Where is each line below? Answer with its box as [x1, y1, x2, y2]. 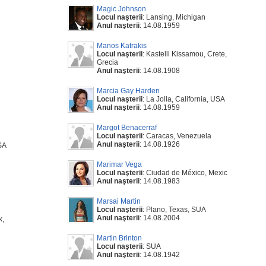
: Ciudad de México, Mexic [142, 169, 227, 177]
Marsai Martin [97, 197, 141, 205]
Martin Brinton [97, 234, 142, 242]
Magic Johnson [97, 5, 146, 13]
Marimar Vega [97, 160, 142, 169]
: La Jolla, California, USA [142, 95, 225, 103]
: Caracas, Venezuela [142, 132, 211, 140]
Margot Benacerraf [97, 123, 157, 132]
